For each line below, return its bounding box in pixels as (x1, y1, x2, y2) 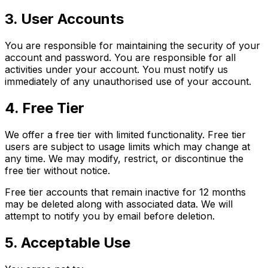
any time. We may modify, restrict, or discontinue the (5, 153, 243, 165)
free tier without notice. (5, 165, 110, 177)
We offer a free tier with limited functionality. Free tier (5, 129, 246, 141)
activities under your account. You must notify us (5, 63, 228, 76)
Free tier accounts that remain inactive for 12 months (5, 186, 246, 199)
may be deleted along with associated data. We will (5, 198, 233, 211)
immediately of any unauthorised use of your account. (5, 75, 251, 88)
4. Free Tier (5, 99, 84, 117)
